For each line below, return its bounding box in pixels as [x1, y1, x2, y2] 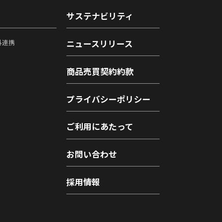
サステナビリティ [66, 10, 133, 22]
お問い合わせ [66, 148, 117, 161]
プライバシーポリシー [66, 93, 151, 105]
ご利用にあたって [66, 120, 133, 133]
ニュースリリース [66, 38, 133, 50]
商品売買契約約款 [66, 65, 134, 77]
